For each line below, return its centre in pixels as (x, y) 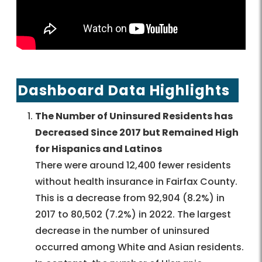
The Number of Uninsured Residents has (134, 116)
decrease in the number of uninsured (122, 231)
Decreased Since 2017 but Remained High (137, 133)
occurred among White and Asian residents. (139, 247)
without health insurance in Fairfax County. (136, 182)
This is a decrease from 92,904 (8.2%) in (130, 198)
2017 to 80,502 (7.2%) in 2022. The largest (133, 215)
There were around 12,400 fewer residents (133, 166)
